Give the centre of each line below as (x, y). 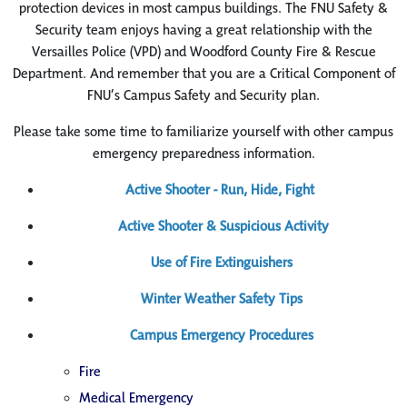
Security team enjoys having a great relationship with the (203, 29)
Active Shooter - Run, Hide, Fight (220, 189)
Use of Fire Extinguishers (222, 262)
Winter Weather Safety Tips (222, 298)
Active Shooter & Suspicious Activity (223, 225)
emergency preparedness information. (203, 153)
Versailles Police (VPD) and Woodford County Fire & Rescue (203, 51)
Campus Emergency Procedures (222, 334)
